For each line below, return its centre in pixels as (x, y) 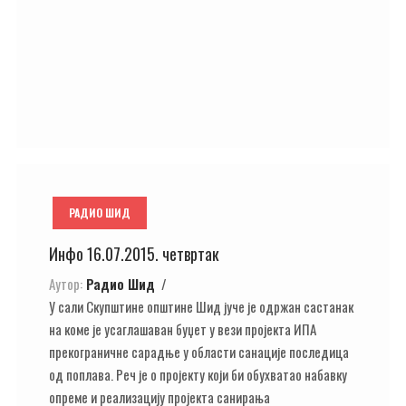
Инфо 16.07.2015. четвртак (134, 254)
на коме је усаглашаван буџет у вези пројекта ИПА (183, 329)
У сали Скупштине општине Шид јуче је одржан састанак (201, 306)
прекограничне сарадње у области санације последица (199, 351)
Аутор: (66, 283)
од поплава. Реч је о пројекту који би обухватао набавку (198, 374)
